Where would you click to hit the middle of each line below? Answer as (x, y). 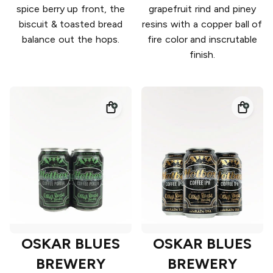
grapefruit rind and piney (202, 9)
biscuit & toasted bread (71, 24)
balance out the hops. (71, 40)
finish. (202, 55)
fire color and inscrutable (202, 40)
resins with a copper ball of (202, 24)
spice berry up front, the (71, 9)
